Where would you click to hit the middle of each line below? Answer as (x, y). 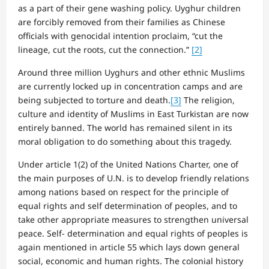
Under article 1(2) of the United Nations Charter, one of (128, 164)
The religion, (208, 100)
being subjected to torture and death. (94, 100)
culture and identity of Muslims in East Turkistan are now (133, 113)
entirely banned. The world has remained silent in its (125, 127)
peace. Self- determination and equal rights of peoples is (133, 233)
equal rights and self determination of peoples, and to (128, 205)
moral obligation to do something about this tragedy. (125, 141)
